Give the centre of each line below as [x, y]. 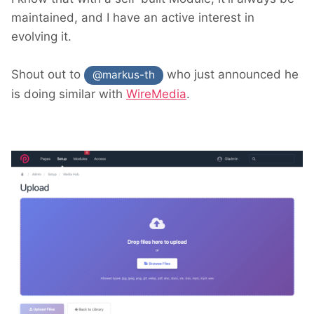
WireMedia [156, 94]
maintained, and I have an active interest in [133, 18]
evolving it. [41, 37]
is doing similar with [69, 94]
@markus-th [124, 75]
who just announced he [231, 75]
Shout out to [48, 75]
